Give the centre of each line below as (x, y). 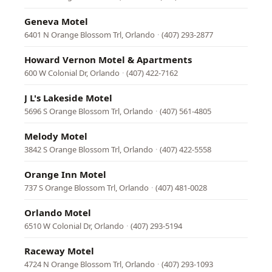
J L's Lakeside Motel (68, 98)
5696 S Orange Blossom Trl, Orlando (89, 111)
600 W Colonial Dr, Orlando (72, 73)
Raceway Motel (59, 251)
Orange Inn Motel (65, 174)
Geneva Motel (56, 21)
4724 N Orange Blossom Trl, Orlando (90, 264)
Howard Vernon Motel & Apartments (108, 59)
